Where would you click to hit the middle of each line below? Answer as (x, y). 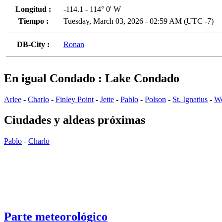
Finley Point (75, 99)
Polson (155, 99)
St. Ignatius (190, 99)
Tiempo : (33, 21)
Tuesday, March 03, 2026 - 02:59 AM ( (125, 21)
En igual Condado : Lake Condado (92, 78)
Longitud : (33, 9)
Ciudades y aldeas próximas (75, 120)
